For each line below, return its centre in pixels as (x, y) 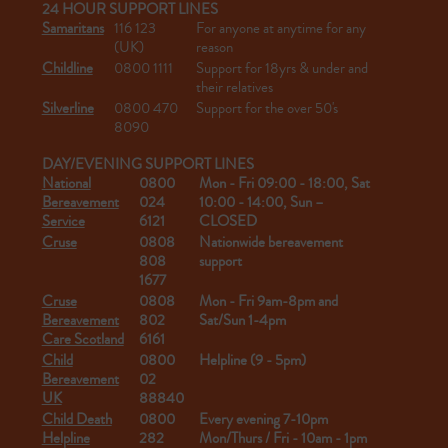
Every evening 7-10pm (263, 420)
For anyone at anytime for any (280, 29)
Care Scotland (82, 340)
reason (214, 48)
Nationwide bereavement (270, 243)
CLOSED (227, 222)
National (66, 184)
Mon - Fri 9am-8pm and (268, 302)
